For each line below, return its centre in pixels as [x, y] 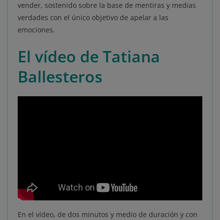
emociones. [36, 30]
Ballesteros [60, 77]
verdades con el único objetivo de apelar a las [93, 18]
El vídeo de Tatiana [89, 56]
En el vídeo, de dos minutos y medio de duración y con [108, 214]
